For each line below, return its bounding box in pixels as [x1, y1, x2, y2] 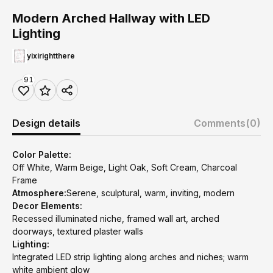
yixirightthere [27, 51, 75, 60]
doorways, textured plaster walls [12, 226, 143, 236]
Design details [12, 117, 80, 129]
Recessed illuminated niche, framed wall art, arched [12, 213, 219, 224]
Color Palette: [12, 149, 71, 160]
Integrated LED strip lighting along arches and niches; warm [12, 252, 249, 262]
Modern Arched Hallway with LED [12, 11, 210, 26]
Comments [194, 117, 246, 129]
